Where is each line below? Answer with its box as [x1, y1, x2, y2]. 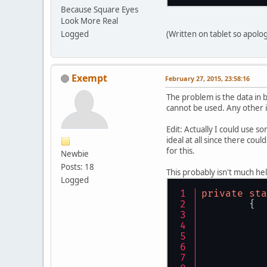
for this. [166, 145, 195, 156]
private [201, 187, 243, 200]
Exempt [72, 71, 107, 85]
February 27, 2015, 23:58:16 [165, 73, 250, 83]
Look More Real [61, 15, 118, 26]
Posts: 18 [61, 161, 94, 172]
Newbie [61, 148, 89, 159]
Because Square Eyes [61, 4, 138, 15]
